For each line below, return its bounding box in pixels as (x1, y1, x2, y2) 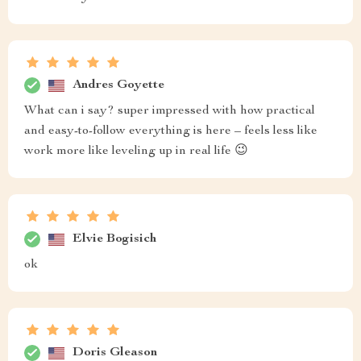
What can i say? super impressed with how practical (24, 105, 315, 118)
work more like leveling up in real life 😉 (24, 145, 248, 158)
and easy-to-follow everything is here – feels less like (24, 125, 317, 138)
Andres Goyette (73, 78, 164, 92)
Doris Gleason (73, 346, 157, 359)
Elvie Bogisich (73, 232, 156, 246)
